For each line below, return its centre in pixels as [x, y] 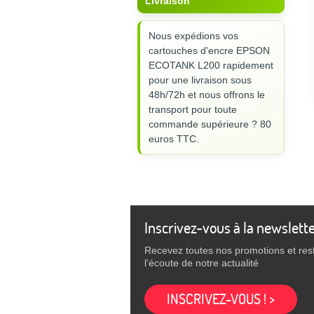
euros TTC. [174, 138]
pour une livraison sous [200, 80]
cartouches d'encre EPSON [209, 50]
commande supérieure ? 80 [210, 124]
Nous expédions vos [193, 35]
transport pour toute [193, 109]
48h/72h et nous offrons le [207, 94]
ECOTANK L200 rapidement [211, 65]
